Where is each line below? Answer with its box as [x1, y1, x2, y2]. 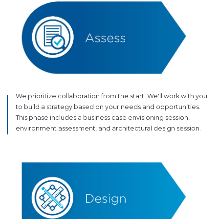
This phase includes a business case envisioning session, [16, 113, 190, 121]
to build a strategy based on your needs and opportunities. [16, 103, 201, 110]
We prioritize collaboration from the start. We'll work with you [16, 92, 208, 100]
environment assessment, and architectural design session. [16, 124, 201, 132]
